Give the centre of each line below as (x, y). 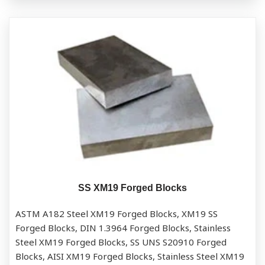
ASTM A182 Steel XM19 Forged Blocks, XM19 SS (117, 214)
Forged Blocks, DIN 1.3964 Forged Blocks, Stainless (123, 228)
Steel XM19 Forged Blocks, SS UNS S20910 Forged (121, 242)
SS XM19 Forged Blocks (132, 188)
